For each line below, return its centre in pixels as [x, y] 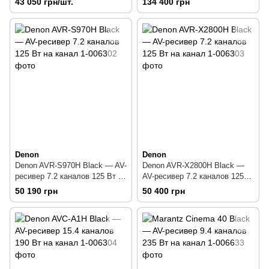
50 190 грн [36, 191]
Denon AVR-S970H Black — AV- [71, 166]
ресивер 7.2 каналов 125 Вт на [71, 177]
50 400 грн [164, 191]
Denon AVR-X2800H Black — [193, 166]
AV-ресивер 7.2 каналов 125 [193, 177]
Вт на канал [164, 187]
